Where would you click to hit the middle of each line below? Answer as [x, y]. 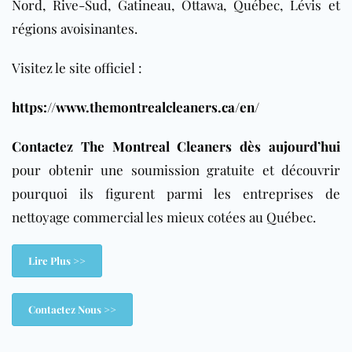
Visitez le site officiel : [77, 67]
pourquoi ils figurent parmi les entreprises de [176, 193]
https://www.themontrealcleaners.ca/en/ [136, 106]
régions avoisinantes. [75, 28]
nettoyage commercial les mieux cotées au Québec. [164, 216]
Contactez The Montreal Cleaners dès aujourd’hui [176, 146]
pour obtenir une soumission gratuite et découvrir [176, 169]
